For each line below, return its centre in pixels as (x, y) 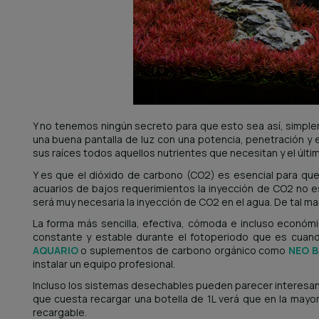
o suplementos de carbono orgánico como (183, 250)
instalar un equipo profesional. (104, 263)
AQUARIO (55, 250)
